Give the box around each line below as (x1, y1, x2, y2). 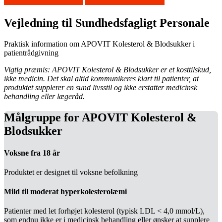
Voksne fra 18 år (4, 148, 60, 157)
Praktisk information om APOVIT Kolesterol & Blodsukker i (4, 40, 195, 49)
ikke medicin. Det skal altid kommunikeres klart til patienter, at (4, 74, 199, 83)
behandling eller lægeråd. (4, 92, 85, 101)
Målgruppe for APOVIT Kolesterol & (4, 111, 197, 124)
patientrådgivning (4, 49, 58, 57)
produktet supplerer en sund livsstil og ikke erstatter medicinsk (4, 83, 197, 92)
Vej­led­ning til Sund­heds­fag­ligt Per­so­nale (4, 16, 210, 30)
